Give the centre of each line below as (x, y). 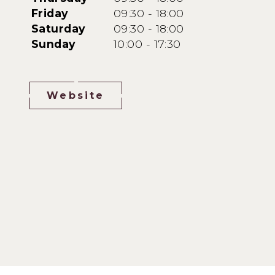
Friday (50, 14)
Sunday (54, 44)
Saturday (59, 29)
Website (76, 96)
